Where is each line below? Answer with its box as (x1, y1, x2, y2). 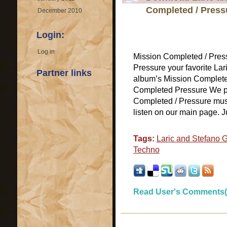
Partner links (36, 68, 92, 78)
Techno (133, 145, 160, 154)
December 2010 (37, 7, 82, 14)
